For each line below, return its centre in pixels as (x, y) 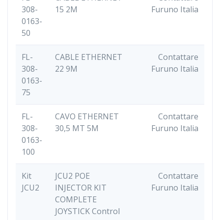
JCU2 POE (72, 176)
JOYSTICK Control (87, 211)
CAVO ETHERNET (87, 116)
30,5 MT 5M (77, 128)
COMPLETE (76, 199)
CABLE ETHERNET (89, 57)
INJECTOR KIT (81, 187)
